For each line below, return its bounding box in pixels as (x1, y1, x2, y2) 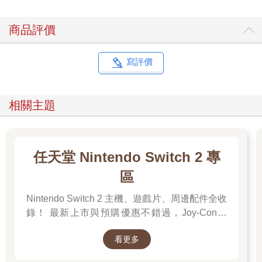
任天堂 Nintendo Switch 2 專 (33, 149, 220, 166)
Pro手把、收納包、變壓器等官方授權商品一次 (26, 222, 227, 232)
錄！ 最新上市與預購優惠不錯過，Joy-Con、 (26, 208, 227, 218)
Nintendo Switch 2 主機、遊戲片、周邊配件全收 (26, 194, 227, 204)
